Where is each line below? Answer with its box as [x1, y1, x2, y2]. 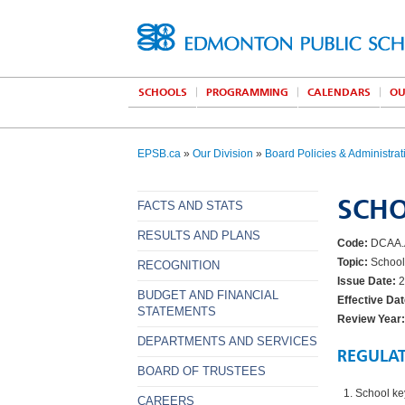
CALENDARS [307, 86, 371, 99]
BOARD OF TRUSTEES [137, 364, 266, 378]
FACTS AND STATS [137, 199, 243, 212]
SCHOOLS [138, 86, 187, 99]
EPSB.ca [137, 147, 181, 160]
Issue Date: [337, 275, 396, 287]
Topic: [337, 256, 368, 268]
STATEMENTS [137, 305, 216, 318]
